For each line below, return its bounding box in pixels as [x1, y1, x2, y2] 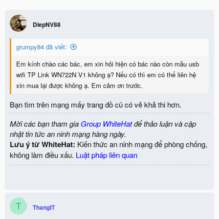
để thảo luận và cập [132, 118, 196, 129]
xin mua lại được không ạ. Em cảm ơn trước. [16, 81, 143, 90]
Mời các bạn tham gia [10, 118, 81, 129]
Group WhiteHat [81, 118, 132, 129]
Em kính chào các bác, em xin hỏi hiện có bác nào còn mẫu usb [16, 59, 199, 68]
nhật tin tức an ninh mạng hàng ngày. [10, 128, 126, 139]
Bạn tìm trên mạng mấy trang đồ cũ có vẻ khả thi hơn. [10, 99, 181, 109]
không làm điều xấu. [10, 149, 76, 160]
